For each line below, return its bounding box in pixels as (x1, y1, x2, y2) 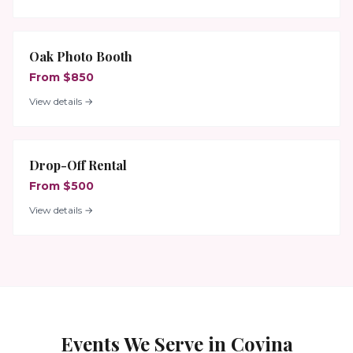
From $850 (29, 70, 94, 84)
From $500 (29, 179, 94, 193)
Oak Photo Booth (29, 48, 132, 65)
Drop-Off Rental (29, 157, 127, 173)
